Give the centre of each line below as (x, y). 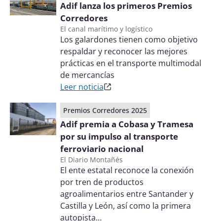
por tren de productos (102, 182)
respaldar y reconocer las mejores (124, 51)
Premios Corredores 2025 (105, 110)
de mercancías (87, 75)
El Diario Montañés (91, 160)
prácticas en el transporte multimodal (130, 63)
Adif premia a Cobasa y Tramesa (127, 124)
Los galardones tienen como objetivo (129, 39)
